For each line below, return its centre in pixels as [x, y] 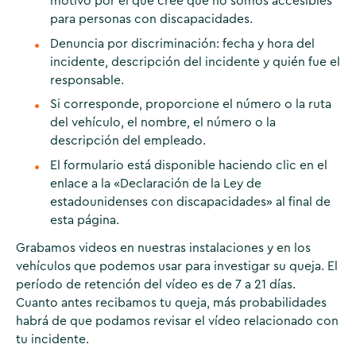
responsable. [87, 80]
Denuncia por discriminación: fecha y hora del [183, 43]
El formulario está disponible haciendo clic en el [189, 166]
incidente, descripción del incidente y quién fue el [195, 62]
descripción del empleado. [128, 141]
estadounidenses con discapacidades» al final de [191, 202]
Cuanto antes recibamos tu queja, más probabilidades [171, 303]
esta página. [85, 221]
